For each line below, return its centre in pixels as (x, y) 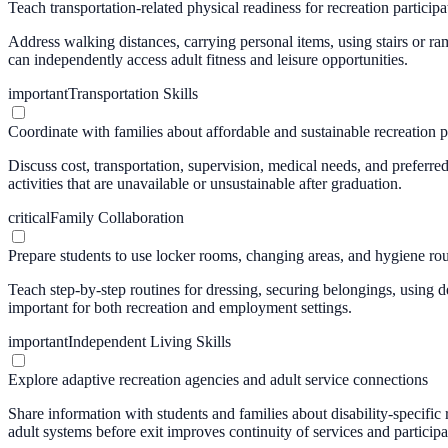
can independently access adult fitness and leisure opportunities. (208, 59)
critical (29, 217)
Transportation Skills (133, 93)
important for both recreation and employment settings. (180, 307)
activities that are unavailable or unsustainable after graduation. (205, 183)
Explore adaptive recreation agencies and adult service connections (218, 379)
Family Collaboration (117, 217)
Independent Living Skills (149, 341)
